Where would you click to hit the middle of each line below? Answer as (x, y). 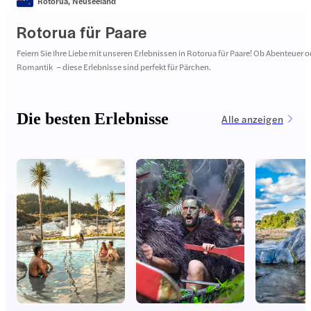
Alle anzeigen (252, 119)
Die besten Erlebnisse (93, 118)
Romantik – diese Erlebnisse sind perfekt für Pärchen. (114, 67)
